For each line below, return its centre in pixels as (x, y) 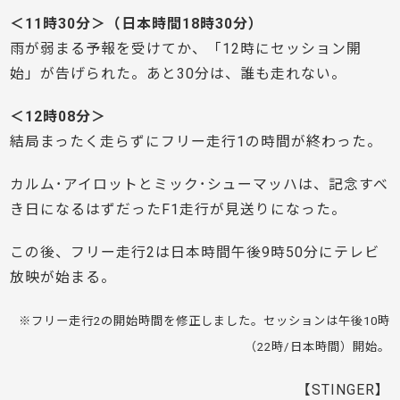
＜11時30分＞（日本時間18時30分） (137, 23)
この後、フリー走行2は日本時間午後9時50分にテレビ (195, 252)
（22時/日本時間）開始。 (317, 346)
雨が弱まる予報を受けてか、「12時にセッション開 (186, 48)
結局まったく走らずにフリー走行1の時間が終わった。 (196, 141)
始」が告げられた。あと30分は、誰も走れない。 (179, 73)
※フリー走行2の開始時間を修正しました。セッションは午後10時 (204, 321)
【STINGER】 (343, 389)
